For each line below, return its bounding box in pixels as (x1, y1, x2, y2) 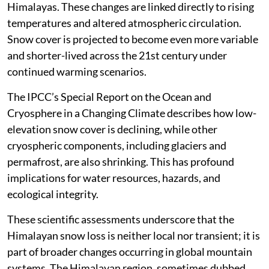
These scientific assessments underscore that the (7, 212, 234, 226)
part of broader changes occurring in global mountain (7, 244, 252, 258)
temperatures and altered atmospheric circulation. (7, 16, 241, 29)
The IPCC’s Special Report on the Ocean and (7, 89, 211, 103)
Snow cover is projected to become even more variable (7, 32, 258, 46)
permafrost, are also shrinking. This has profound (7, 154, 234, 168)
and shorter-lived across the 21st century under (7, 48, 227, 62)
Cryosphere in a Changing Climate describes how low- (7, 106, 256, 119)
